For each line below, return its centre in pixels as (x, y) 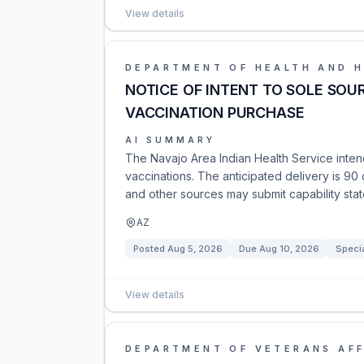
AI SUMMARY (170, 140)
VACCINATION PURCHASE (215, 113)
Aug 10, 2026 (289, 249)
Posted (150, 249)
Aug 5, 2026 (195, 249)
